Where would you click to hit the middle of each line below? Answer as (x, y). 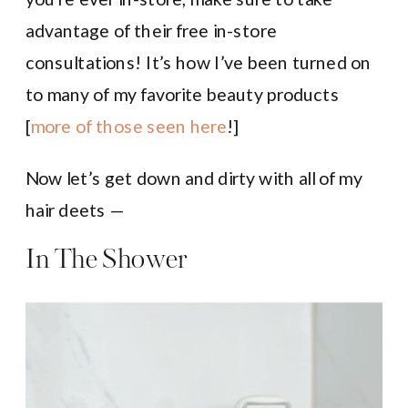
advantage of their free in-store (151, 30)
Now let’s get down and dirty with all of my (194, 178)
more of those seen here (129, 125)
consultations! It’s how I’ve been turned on (199, 61)
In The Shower (107, 260)
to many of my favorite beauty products (183, 93)
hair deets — (76, 210)
